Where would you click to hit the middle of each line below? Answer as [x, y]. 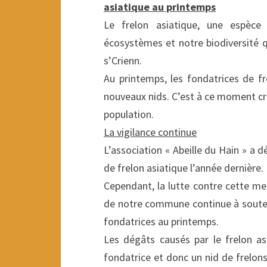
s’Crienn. [123, 61]
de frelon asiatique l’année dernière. [184, 168]
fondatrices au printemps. [161, 222]
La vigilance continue [150, 132]
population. [129, 114]
